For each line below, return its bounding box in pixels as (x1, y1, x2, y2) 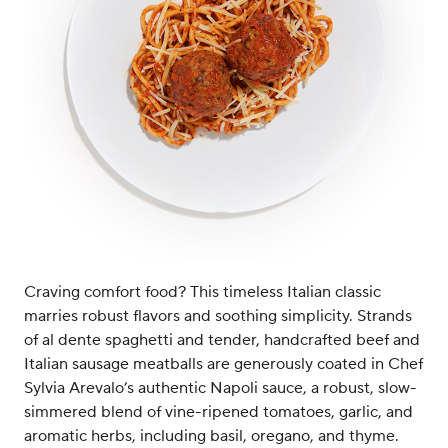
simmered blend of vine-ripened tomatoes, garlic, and (24, 402, 413, 422)
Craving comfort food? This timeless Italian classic (24, 282, 381, 302)
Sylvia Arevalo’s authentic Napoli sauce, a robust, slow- (24, 378, 417, 398)
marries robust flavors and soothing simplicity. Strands (24, 306, 412, 326)
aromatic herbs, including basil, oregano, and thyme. (24, 426, 399, 446)
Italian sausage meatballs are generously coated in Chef (24, 354, 423, 374)
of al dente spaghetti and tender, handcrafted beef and (24, 330, 420, 350)
